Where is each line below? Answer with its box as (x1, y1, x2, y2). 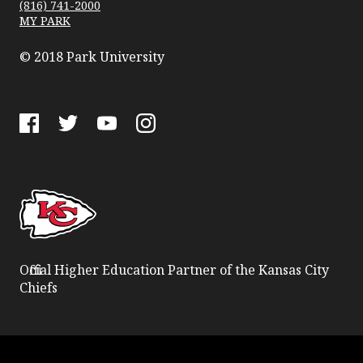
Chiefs (19, 279, 58, 297)
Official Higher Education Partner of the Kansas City (19, 261, 329, 280)
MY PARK (19, 12, 70, 28)
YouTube (96, 140, 151, 159)
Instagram (135, 140, 200, 159)
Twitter (58, 140, 105, 159)
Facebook (19, 140, 77, 159)
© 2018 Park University (19, 47, 164, 66)
